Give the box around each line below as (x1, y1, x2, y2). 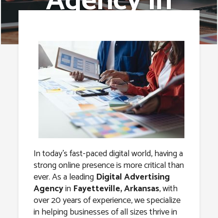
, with (159, 182, 178, 197)
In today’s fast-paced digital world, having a (33, 146, 183, 162)
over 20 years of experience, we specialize (33, 193, 181, 208)
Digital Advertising (95, 170, 170, 185)
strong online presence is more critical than (33, 158, 184, 173)
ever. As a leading (33, 170, 96, 185)
